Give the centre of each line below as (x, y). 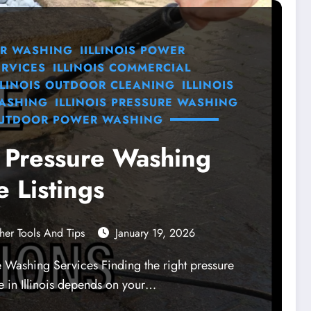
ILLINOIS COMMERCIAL (122, 67)
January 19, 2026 (155, 233)
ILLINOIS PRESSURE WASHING (146, 102)
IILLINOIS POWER (133, 50)
